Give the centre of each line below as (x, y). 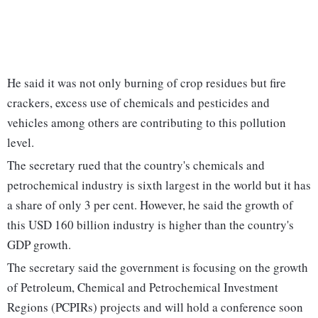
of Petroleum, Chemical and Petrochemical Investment (143, 287)
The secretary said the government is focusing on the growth (158, 268)
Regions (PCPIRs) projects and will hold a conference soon (155, 307)
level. (21, 143)
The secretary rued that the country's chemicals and (136, 165)
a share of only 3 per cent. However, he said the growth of (150, 205)
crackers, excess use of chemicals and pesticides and (138, 103)
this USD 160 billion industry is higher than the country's (150, 225)
